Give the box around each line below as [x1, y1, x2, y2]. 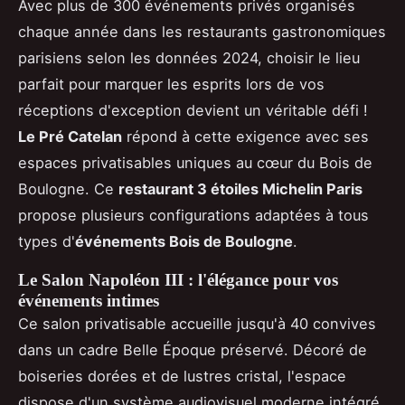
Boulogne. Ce [18, 179, 118, 198]
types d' [18, 231, 75, 250]
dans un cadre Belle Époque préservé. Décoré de [18, 340, 367, 359]
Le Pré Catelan [18, 127, 122, 146]
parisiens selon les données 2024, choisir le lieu [18, 48, 360, 67]
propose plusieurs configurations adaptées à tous [18, 205, 369, 224]
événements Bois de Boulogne [75, 231, 293, 250]
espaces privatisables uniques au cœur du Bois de [18, 153, 372, 172]
